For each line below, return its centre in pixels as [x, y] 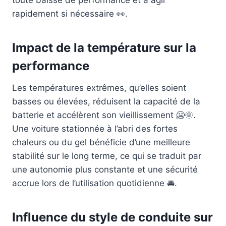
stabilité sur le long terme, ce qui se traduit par [107, 156]
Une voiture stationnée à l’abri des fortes [95, 129]
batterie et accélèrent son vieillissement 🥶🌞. [104, 115]
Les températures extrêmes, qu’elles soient [99, 88]
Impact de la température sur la [104, 48]
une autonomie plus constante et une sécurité [105, 170]
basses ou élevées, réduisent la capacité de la [106, 102]
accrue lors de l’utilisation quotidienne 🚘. [95, 183]
